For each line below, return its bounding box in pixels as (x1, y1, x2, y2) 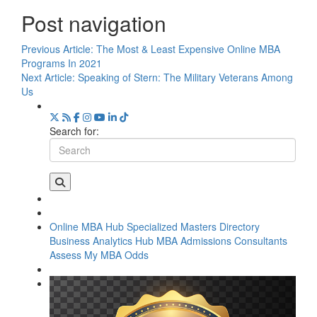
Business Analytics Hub (50, 233, 154, 248)
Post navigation (21, 7, 166, 38)
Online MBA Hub (50, 219, 124, 234)
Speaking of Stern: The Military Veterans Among (78, 69, 293, 84)
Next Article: (21, 69, 78, 84)
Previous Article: (21, 41, 96, 56)
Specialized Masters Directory (127, 219, 260, 234)
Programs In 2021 (21, 55, 102, 70)
